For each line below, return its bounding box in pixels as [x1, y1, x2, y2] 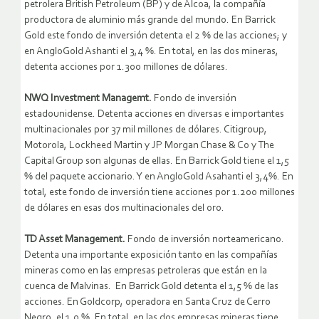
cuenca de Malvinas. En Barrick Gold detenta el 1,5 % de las [24, 281, 278, 293]
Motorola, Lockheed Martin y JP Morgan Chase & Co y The [24, 140, 274, 152]
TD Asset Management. [24, 234, 127, 246]
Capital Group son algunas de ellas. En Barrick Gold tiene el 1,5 [24, 156, 289, 167]
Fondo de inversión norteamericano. [127, 234, 284, 246]
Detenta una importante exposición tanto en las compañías [24, 250, 278, 261]
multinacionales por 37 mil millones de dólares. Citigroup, [24, 125, 267, 136]
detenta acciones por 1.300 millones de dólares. [24, 62, 236, 73]
